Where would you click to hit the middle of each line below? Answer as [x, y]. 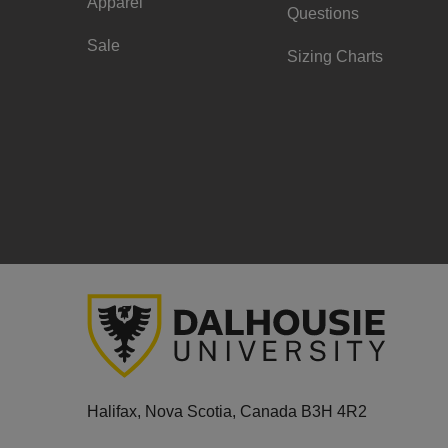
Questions [323, 13]
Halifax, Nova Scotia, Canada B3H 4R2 [227, 411]
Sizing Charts [335, 56]
